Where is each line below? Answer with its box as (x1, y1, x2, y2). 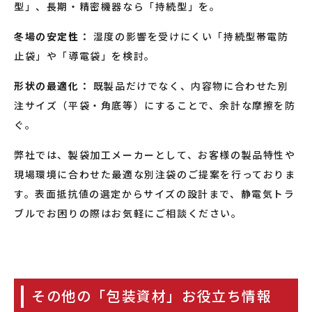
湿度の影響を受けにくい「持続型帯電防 (90, 29, 289, 43)
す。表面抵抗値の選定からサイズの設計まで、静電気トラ (14, 186, 295, 201)
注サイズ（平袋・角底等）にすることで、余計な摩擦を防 (14, 97, 296, 112)
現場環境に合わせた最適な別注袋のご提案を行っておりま (14, 166, 296, 181)
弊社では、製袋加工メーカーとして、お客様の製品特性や (14, 147, 296, 162)
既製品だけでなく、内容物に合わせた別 (90, 78, 289, 93)
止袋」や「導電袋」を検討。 (14, 48, 155, 63)
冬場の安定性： (14, 29, 91, 43)
